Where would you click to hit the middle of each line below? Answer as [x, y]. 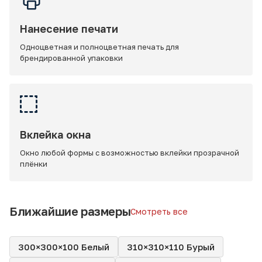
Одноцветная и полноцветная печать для [99, 47]
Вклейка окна [55, 135]
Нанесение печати [69, 29]
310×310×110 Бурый [171, 247]
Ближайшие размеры [70, 211]
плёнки [34, 164]
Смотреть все [159, 211]
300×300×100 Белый [64, 247]
